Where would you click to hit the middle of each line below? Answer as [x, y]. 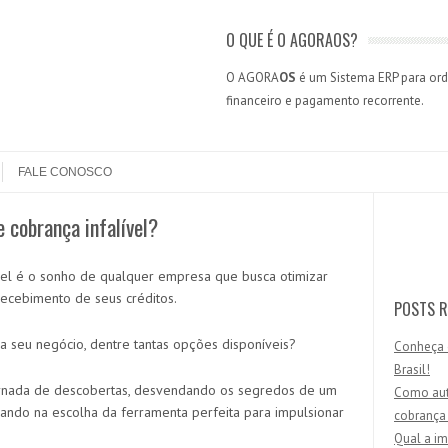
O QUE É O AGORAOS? [291, 40]
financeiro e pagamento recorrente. [324, 100]
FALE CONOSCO [65, 172]
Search [414, 224]
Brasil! [412, 369]
